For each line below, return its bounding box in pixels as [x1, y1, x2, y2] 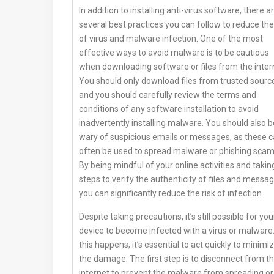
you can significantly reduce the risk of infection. [79, 188, 264, 199]
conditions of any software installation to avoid [79, 104, 259, 114]
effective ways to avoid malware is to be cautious [79, 48, 269, 58]
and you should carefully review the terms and [79, 90, 256, 100]
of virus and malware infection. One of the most [79, 34, 263, 44]
